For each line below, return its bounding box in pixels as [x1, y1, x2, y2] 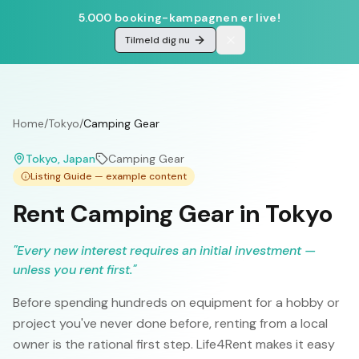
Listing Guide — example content [30, 170, 187, 183]
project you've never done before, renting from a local [13, 315, 328, 332]
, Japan [58, 151, 95, 166]
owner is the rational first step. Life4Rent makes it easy [13, 336, 335, 353]
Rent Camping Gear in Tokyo [13, 198, 333, 229]
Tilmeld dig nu [124, 34, 190, 46]
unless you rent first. [13, 261, 132, 278]
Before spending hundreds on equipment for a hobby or [13, 294, 340, 311]
